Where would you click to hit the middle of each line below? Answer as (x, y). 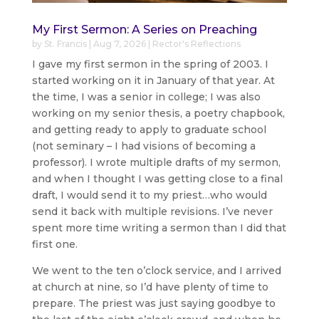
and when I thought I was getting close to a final (157, 178)
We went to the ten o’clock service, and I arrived (156, 270)
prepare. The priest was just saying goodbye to (153, 303)
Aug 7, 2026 (119, 43)
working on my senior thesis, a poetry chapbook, (158, 113)
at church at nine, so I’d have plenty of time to (150, 287)
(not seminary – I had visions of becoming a (143, 146)
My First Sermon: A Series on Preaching (144, 29)
